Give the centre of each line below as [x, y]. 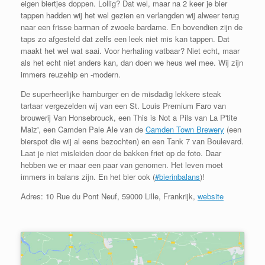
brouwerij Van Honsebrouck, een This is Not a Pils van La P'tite [129, 117]
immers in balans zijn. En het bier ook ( [88, 177]
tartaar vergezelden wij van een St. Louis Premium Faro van [123, 106]
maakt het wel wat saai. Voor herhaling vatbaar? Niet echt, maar [130, 51]
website [211, 196]
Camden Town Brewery [185, 129]
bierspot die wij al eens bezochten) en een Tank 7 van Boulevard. [132, 141]
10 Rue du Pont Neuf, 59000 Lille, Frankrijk [119, 196]
